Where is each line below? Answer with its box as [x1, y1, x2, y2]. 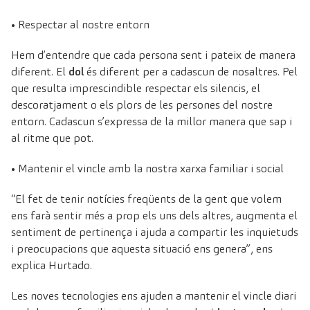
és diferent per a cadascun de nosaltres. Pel [84, 64, 298, 79]
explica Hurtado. [11, 257, 92, 273]
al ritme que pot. [11, 130, 93, 145]
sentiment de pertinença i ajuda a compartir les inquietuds [11, 224, 298, 239]
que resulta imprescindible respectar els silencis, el [11, 80, 260, 95]
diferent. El [11, 64, 69, 79]
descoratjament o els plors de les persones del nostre [11, 97, 273, 112]
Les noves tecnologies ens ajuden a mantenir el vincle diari [11, 288, 296, 303]
